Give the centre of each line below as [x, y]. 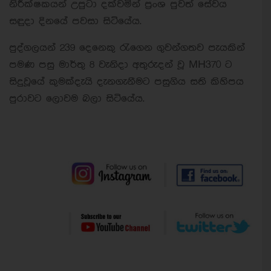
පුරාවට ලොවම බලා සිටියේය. [77, 99]
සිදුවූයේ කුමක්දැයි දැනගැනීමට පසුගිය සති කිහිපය [126, 82]
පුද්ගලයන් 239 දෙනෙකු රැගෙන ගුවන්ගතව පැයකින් [127, 48]
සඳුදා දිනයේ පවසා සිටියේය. [75, 21]
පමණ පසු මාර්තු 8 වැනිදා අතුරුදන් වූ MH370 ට [121, 65]
